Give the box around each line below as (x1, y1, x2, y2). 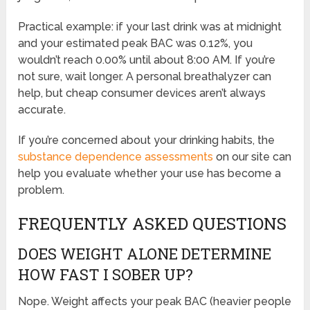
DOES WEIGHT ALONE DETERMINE (18, 243, 272, 264)
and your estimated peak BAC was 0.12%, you (18, 36, 253, 50)
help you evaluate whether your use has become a (18, 166, 282, 180)
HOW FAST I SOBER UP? (18, 264, 194, 284)
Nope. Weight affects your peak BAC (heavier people (18, 294, 292, 308)
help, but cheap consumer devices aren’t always (18, 86, 266, 100)
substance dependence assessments (18, 149, 214, 163)
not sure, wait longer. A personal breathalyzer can (18, 69, 272, 83)
